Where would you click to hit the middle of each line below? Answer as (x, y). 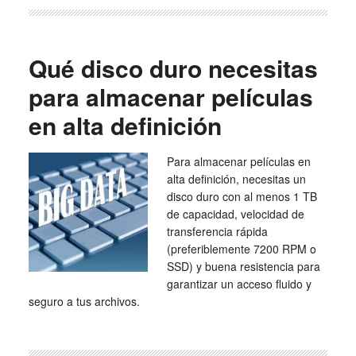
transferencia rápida (217, 231)
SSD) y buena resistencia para (243, 266)
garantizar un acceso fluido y (239, 284)
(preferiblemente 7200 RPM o (241, 249)
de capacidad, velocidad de (235, 214)
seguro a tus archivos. (84, 301)
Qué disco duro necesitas (173, 68)
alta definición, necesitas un (236, 179)
